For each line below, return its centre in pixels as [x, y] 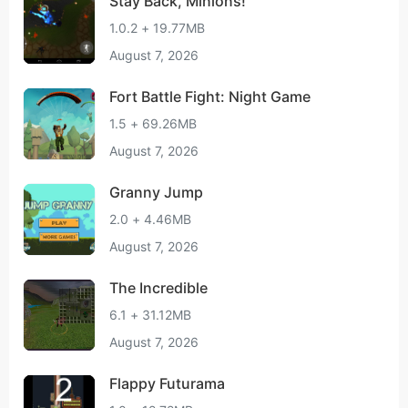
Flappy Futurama [167, 383]
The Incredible [158, 288]
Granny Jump [156, 192]
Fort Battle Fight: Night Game [210, 97]
